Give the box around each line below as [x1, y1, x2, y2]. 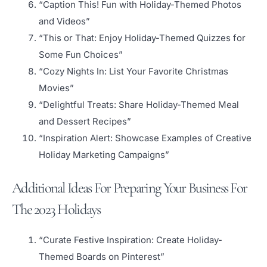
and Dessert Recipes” [39, 116, 131, 128]
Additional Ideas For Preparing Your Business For [12, 178, 247, 197]
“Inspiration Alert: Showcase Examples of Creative [39, 132, 252, 144]
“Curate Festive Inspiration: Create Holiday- [39, 234, 222, 246]
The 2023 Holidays [12, 200, 101, 218]
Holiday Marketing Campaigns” [39, 149, 169, 161]
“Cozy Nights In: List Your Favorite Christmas [39, 66, 228, 77]
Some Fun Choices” [39, 49, 123, 61]
